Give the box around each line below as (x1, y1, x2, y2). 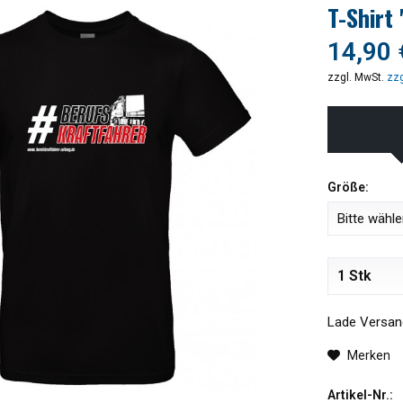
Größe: (327, 180, 369, 195)
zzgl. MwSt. (327, 71, 387, 85)
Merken (346, 348, 390, 363)
